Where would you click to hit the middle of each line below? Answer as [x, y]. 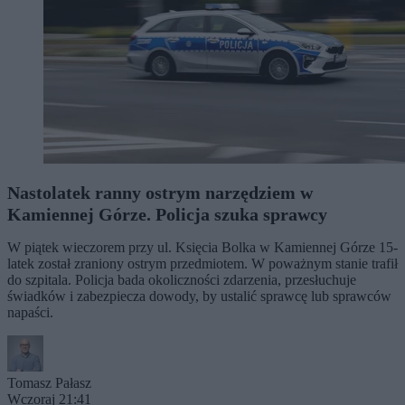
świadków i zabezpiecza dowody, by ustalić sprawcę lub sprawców [199, 296]
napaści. [30, 312]
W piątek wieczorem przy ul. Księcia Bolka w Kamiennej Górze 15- [202, 247]
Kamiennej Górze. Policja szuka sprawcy [167, 214]
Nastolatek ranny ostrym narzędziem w [160, 192]
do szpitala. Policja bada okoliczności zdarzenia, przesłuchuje [182, 279]
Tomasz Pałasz [49, 382]
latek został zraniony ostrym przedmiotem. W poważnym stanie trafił [202, 263]
